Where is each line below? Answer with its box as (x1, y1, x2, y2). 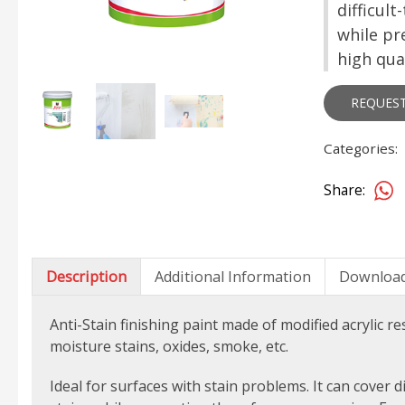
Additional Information (155, 266, 311, 287)
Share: (323, 180, 365, 200)
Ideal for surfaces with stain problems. (50, 375, 313, 396)
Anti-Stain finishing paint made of (50, 314, 280, 334)
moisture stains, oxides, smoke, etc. (50, 335, 288, 356)
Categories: (323, 138, 401, 157)
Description (46, 266, 127, 287)
